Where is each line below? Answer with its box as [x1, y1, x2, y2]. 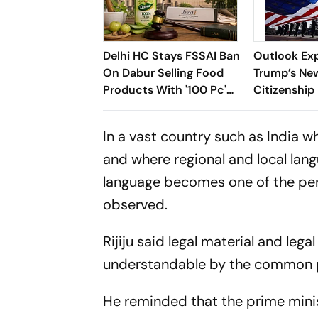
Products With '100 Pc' [103, 82, 227, 97]
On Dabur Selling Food [103, 65, 224, 80]
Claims [103, 99, 141, 114]
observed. [103, 194, 172, 214]
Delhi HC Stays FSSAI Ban [103, 48, 241, 63]
